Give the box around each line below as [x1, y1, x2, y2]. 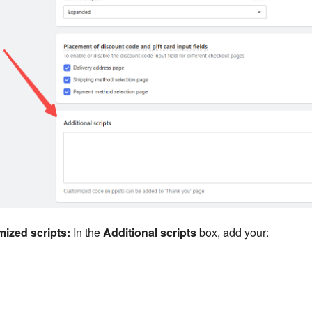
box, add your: [196, 224, 269, 241]
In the [70, 224, 103, 241]
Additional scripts [102, 224, 196, 241]
